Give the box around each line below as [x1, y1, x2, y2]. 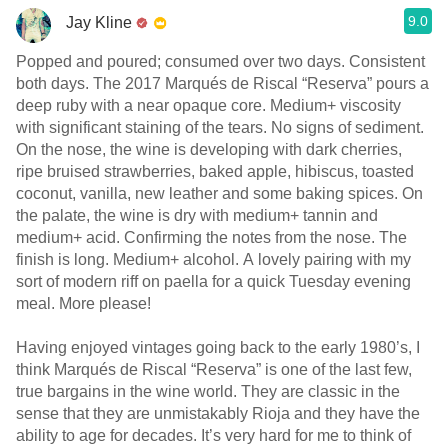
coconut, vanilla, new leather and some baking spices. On [16, 185, 423, 202]
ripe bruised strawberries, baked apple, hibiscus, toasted [16, 163, 414, 180]
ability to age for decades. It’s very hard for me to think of [16, 427, 411, 444]
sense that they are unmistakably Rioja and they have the [16, 405, 420, 422]
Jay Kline [66, 13, 132, 31]
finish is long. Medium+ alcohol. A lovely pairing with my [16, 251, 411, 268]
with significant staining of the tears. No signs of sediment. [16, 119, 424, 136]
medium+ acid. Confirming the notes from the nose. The [16, 229, 407, 246]
